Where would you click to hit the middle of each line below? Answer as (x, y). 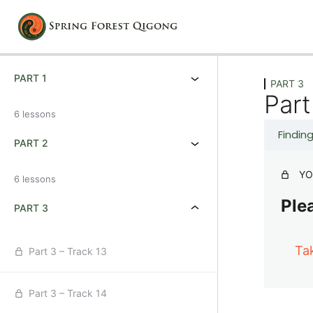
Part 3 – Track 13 (68, 251)
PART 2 (31, 143)
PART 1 (30, 78)
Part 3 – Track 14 (68, 293)
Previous (286, 60)
